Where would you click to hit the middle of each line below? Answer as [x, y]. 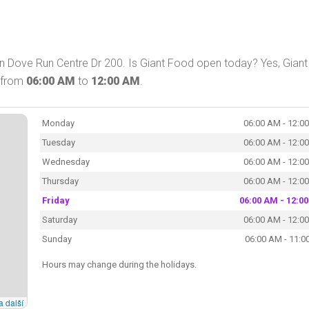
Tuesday [58, 142]
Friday [56, 200]
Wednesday [66, 161]
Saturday [59, 219]
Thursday [60, 181]
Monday [58, 123]
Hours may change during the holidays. [119, 264]
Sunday [57, 239]
